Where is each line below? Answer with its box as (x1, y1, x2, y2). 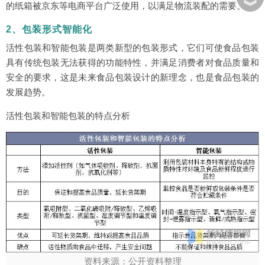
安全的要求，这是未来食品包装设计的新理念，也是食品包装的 (6, 72, 259, 83)
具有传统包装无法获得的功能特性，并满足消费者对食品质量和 (6, 57, 259, 68)
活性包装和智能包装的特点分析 (6, 111, 130, 121)
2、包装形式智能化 (6, 24, 92, 35)
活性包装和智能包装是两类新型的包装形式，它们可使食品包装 (6, 43, 259, 53)
